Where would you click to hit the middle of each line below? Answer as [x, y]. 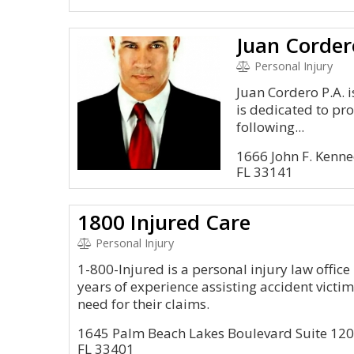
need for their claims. [143, 304]
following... [271, 127]
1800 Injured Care [164, 222]
